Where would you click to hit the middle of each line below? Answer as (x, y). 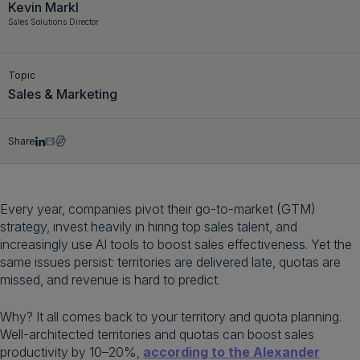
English (294, 22)
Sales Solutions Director (53, 22)
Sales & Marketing (63, 94)
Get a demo (100, 22)
